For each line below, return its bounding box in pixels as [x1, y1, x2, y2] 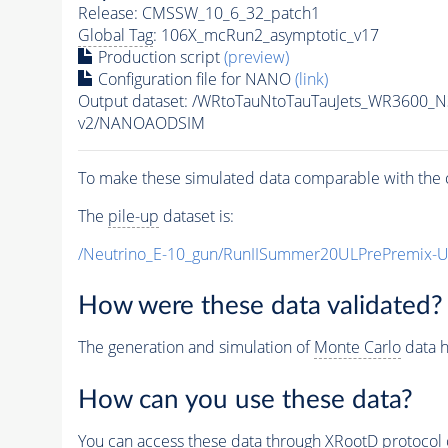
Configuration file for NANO [93, 67, 295, 90]
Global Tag [77, 23, 153, 46]
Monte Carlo [313, 336, 401, 359]
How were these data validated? [77, 293, 443, 320]
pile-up [107, 204, 159, 227]
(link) [294, 67, 328, 90]
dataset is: [158, 204, 234, 227]
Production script [93, 45, 224, 68]
